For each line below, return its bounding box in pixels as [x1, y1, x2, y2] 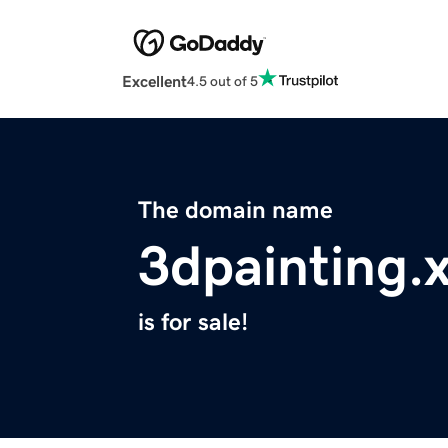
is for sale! [138, 310, 248, 335]
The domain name [138, 198, 333, 223]
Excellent [122, 73, 187, 90]
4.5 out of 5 [187, 73, 258, 88]
